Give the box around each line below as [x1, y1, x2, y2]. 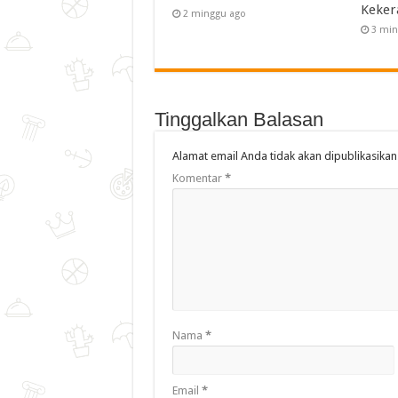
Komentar [171, 171, 225, 185]
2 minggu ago [182, 7, 246, 20]
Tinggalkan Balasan [154, 107, 323, 131]
